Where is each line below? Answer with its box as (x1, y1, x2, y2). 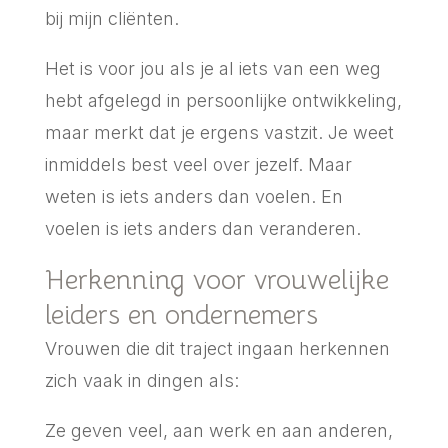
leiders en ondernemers (44, 297, 318, 332)
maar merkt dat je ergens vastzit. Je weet (44, 121, 394, 143)
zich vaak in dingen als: (44, 369, 239, 391)
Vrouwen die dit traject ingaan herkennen (44, 337, 390, 359)
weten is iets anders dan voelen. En (44, 185, 343, 207)
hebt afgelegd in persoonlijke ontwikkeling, (44, 89, 402, 111)
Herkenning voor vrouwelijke (44, 262, 389, 297)
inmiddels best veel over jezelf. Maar (44, 153, 352, 175)
